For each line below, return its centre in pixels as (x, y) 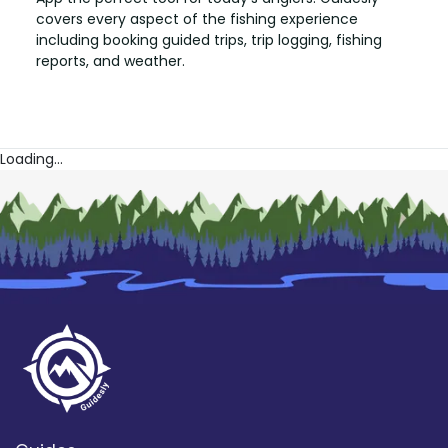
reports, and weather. (110, 60)
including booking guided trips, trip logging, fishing (209, 39)
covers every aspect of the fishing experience (197, 18)
